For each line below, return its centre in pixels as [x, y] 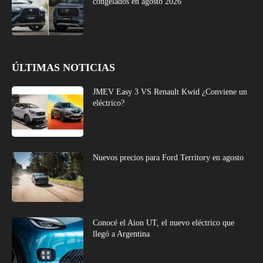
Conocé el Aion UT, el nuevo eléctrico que [164, 223]
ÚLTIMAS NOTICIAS [63, 67]
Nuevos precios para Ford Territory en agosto [168, 157]
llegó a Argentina [122, 234]
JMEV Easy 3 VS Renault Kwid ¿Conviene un [170, 92]
